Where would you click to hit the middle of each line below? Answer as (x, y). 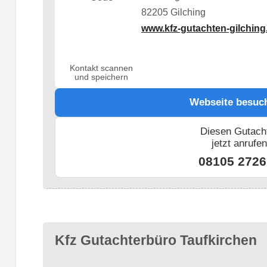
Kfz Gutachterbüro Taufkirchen (156, 240)
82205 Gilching (174, 13)
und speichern (102, 77)
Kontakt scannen (102, 68)
